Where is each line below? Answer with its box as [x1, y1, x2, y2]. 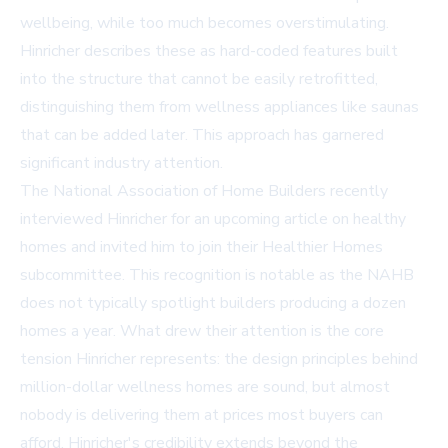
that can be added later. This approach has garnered [20, 124, 384, 147]
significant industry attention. [20, 152, 223, 175]
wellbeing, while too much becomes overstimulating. [20, 12, 389, 35]
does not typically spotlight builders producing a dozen [20, 292, 406, 315]
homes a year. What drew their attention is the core [20, 320, 384, 343]
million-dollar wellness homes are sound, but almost [20, 376, 390, 399]
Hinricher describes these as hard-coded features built [20, 40, 398, 63]
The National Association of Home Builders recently [20, 180, 388, 203]
